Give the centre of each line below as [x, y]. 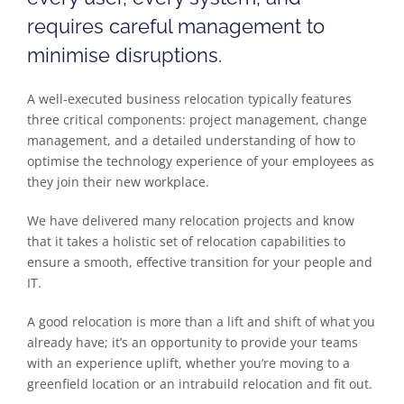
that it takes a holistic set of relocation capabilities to [186, 241]
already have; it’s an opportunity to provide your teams [193, 342]
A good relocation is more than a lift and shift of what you [201, 321]
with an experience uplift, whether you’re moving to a [188, 363]
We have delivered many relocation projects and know [191, 220]
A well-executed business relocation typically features [189, 99]
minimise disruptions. [124, 55]
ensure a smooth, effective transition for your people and [200, 262]
